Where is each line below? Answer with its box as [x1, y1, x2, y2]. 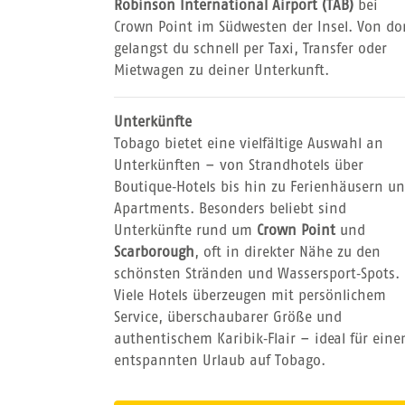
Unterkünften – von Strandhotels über [114, 158, 363, 174]
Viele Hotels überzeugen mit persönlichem [114, 288, 386, 304]
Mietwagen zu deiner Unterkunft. [114, 63, 329, 79]
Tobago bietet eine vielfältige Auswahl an [114, 137, 383, 152]
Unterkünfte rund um [114, 223, 257, 239]
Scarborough [114, 245, 194, 260]
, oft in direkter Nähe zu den [194, 245, 381, 260]
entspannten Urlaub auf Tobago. [114, 353, 325, 369]
